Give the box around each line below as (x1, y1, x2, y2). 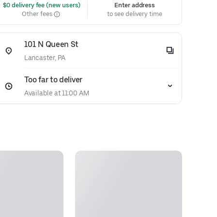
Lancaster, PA (24, 54, 65, 62)
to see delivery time (107, 10, 162, 17)
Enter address (114, 1, 155, 9)
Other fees (22, 10, 54, 17)
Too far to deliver (24, 75, 82, 84)
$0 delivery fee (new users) (1, 1, 81, 9)
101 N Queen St (24, 40, 79, 49)
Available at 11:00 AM (24, 89, 89, 97)
